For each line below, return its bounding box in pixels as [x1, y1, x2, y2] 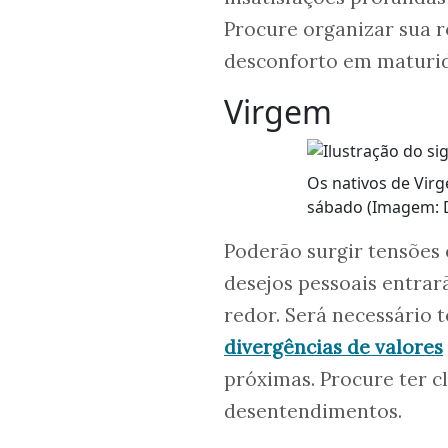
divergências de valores [224, 335, 443, 360]
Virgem [224, 90, 332, 134]
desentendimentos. [224, 399, 402, 424]
